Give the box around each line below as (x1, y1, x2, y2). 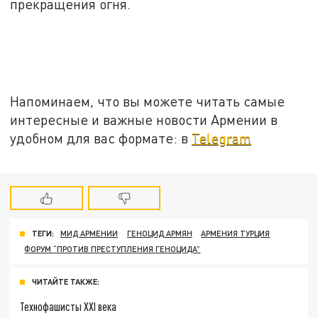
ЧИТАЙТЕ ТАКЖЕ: (32, 277, 99, 287)
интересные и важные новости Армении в (10, 111, 278, 128)
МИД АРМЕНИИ (60, 229, 119, 238)
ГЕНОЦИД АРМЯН (126, 229, 192, 238)
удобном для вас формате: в (10, 129, 192, 146)
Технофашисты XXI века (20, 300, 117, 314)
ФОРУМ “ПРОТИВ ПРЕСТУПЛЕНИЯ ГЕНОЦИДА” (24, 244, 201, 254)
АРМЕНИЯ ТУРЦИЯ (201, 229, 270, 238)
